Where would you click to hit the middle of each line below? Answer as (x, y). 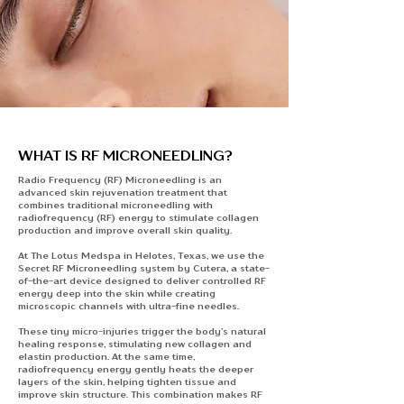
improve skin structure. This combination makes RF (140, 394)
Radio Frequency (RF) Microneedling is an (120, 179)
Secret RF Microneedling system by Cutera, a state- (144, 268)
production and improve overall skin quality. (125, 230)
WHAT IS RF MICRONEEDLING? (125, 155)
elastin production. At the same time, (106, 356)
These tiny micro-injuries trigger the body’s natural (142, 331)
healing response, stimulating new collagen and (135, 344)
